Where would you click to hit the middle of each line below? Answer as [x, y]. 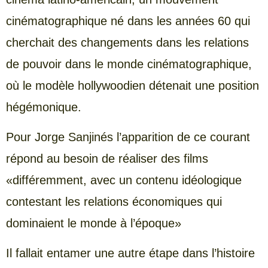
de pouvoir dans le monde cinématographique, [129, 64]
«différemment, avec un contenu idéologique [124, 180]
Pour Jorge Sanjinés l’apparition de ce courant [128, 137]
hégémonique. [44, 107]
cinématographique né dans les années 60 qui [128, 21]
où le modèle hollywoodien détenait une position [133, 85]
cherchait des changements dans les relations [127, 42]
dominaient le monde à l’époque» [94, 223]
